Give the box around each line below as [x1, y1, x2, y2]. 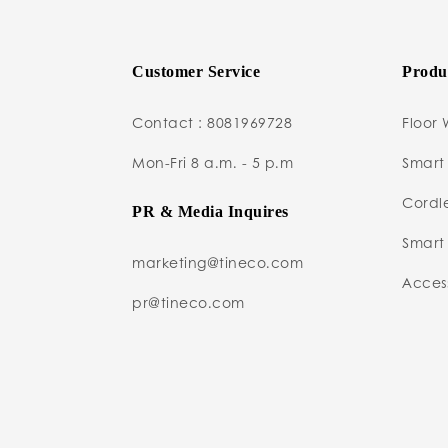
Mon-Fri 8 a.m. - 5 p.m [132, 151, 293, 172]
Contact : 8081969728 [132, 111, 292, 132]
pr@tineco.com [132, 291, 245, 312]
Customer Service [132, 62, 260, 80]
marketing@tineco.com [132, 251, 303, 272]
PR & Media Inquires [132, 202, 289, 220]
